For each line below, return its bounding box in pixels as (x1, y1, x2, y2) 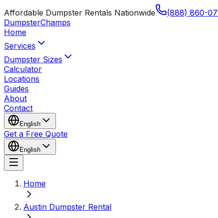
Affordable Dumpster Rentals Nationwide (4, 8, 155, 18)
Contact (4, 103, 33, 113)
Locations (4, 74, 39, 84)
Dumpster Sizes (4, 54, 62, 64)
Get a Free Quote (4, 129, 68, 139)
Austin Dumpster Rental (23, 202, 111, 212)
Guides (4, 84, 29, 93)
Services (4, 41, 36, 51)
